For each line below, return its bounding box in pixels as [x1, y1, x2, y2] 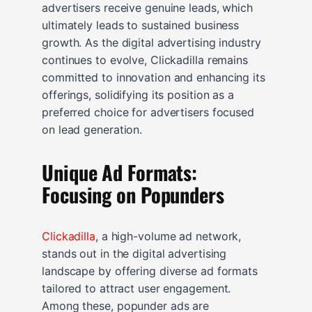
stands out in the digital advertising [42, 246, 227, 260]
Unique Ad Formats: [42, 157, 198, 187]
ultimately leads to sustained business [42, 17, 240, 32]
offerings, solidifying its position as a [42, 87, 234, 102]
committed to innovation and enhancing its [42, 70, 265, 84]
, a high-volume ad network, [95, 228, 242, 243]
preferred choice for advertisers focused [42, 104, 254, 119]
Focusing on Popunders [42, 179, 224, 209]
